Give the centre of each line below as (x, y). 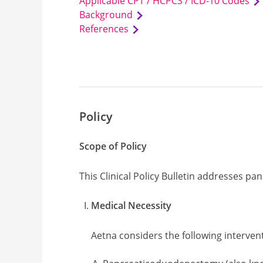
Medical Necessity (131, 206)
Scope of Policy (113, 146)
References (104, 29)
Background (106, 15)
